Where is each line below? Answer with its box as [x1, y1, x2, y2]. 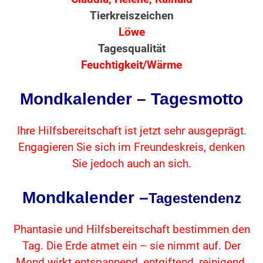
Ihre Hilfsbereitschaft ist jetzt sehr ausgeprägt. [16, 124, 247, 138]
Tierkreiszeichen [89, 9, 174, 23]
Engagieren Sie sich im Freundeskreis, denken [18, 141, 245, 154]
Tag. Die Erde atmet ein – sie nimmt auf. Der [22, 240, 241, 253]
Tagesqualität [97, 42, 166, 56]
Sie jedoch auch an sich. [72, 157, 191, 171]
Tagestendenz [148, 190, 241, 207]
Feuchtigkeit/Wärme [81, 59, 182, 72]
